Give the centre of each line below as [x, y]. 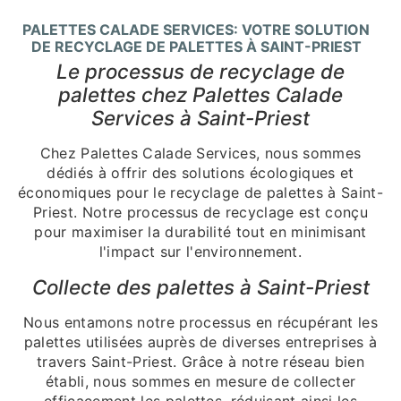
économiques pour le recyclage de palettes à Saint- [200, 192]
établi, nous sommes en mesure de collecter [200, 381]
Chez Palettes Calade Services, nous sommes [200, 153]
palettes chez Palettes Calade [200, 94]
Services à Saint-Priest [200, 117]
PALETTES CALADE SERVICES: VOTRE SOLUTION [196, 29]
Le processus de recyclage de [200, 71]
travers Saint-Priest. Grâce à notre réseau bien [200, 361]
